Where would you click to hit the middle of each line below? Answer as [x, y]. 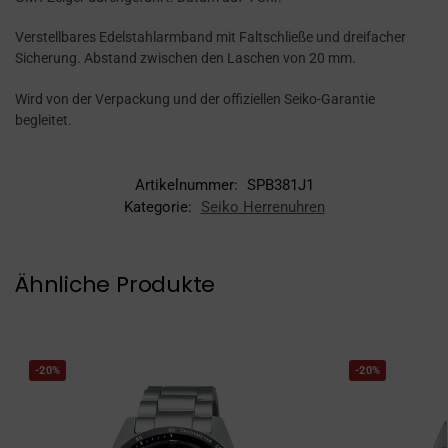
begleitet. [43, 119]
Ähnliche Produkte [115, 285]
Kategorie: [159, 207]
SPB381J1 [280, 185]
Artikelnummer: [188, 185]
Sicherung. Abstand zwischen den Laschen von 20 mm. [185, 58]
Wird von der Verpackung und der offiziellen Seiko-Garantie [195, 98]
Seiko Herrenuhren [262, 207]
